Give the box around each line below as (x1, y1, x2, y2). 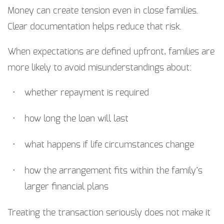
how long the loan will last (24, 114, 128, 124)
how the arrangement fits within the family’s (24, 166, 202, 176)
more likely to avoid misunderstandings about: (7, 63, 191, 73)
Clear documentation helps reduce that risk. (7, 22, 181, 32)
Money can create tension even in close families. (7, 6, 198, 16)
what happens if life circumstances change (24, 140, 194, 150)
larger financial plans (24, 182, 108, 192)
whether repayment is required (24, 88, 149, 98)
